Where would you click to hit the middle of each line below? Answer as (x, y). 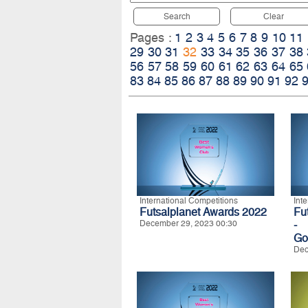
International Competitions (189, 201)
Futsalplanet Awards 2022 (203, 212)
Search (177, 17)
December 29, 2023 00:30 (188, 224)
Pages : (153, 38)
